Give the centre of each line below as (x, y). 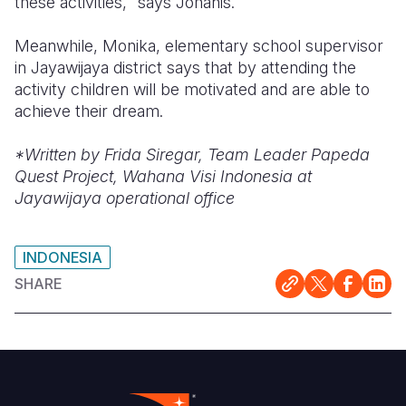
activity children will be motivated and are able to (192, 89)
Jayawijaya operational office (125, 198)
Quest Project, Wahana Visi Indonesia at (163, 176)
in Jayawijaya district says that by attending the (185, 67)
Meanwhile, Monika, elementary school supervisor (199, 45)
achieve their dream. (89, 111)
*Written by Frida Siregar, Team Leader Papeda (192, 154)
